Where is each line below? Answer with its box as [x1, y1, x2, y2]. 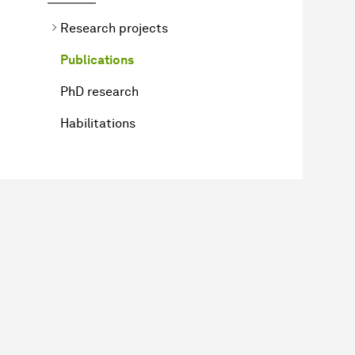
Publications [60, 52, 134, 67]
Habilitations [60, 115, 136, 131]
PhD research [60, 83, 139, 99]
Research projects [60, 20, 168, 36]
